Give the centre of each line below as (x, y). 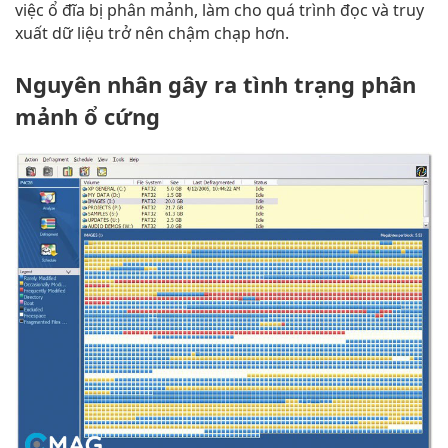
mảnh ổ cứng (87, 116)
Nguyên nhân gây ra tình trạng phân (215, 84)
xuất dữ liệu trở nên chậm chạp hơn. (152, 33)
